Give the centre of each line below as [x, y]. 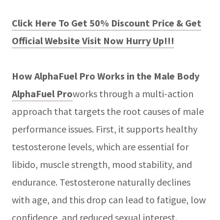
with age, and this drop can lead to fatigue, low [109, 199]
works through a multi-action [133, 93]
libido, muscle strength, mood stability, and [102, 164]
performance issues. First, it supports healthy [105, 129]
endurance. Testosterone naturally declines [101, 182]
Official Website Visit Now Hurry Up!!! [93, 40]
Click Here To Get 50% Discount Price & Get [107, 23]
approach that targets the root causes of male [108, 111]
